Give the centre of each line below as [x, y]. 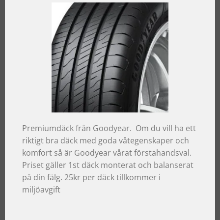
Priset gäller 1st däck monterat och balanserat [108, 165]
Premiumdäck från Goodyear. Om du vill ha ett [109, 128]
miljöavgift [41, 190]
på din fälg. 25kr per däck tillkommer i [91, 178]
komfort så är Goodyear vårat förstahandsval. [107, 153]
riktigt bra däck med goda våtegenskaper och [106, 141]
